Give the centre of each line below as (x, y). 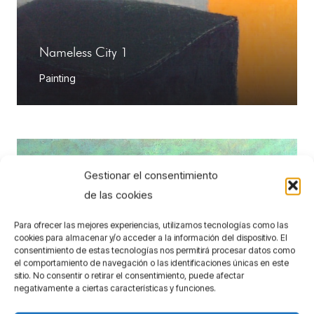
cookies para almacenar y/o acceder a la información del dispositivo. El (151, 237)
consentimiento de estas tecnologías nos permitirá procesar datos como (155, 250)
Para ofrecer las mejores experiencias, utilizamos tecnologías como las (151, 225)
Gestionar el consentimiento (151, 175)
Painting (57, 78)
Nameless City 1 (84, 53)
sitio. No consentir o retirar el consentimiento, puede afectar (129, 275)
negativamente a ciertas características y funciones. (115, 288)
